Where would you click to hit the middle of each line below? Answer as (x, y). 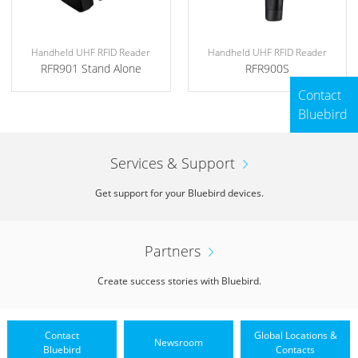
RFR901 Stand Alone (91, 69)
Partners (173, 251)
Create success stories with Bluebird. (179, 281)
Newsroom (179, 343)
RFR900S (267, 69)
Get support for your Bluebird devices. (179, 193)
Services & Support (173, 163)
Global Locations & (295, 336)
